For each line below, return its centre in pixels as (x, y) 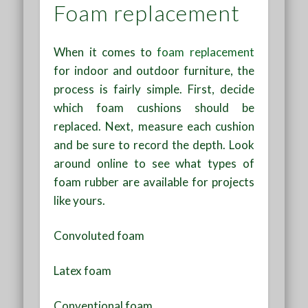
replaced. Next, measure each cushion (154, 126)
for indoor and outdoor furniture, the (154, 71)
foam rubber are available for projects (154, 182)
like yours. (80, 201)
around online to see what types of (154, 164)
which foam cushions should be (154, 108)
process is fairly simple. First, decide (154, 89)
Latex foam (83, 271)
